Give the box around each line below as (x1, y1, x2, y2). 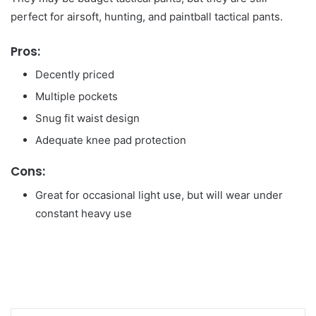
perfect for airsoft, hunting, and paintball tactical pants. (11, 9, 283, 23)
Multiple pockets (35, 90, 118, 103)
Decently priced (35, 68, 114, 81)
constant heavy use (35, 206, 132, 220)
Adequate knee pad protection (35, 133, 186, 147)
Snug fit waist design (35, 111, 140, 125)
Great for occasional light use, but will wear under (35, 188, 283, 202)
